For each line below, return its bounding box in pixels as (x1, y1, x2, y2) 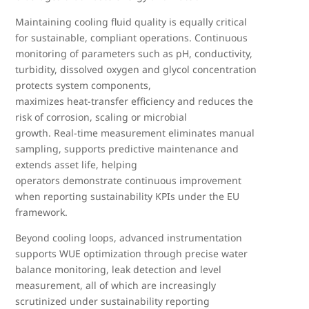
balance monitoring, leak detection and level (15, 263, 222, 276)
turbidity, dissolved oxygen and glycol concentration (15, 63, 257, 76)
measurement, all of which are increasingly (15, 279, 217, 292)
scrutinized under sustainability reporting (15, 295, 210, 308)
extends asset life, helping (15, 158, 138, 171)
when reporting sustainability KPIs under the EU (15, 190, 240, 203)
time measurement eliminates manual (77, 126, 255, 139)
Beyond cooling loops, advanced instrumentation (15, 231, 243, 244)
